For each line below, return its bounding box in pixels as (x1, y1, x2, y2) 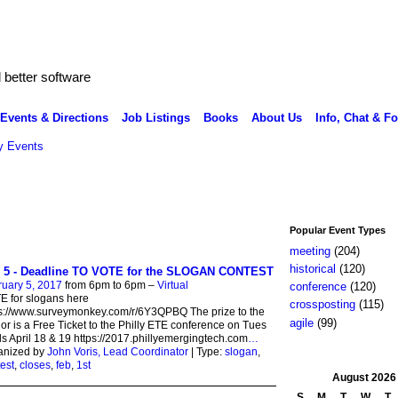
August (331, 370, 369, 384)
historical (289, 262, 336, 276)
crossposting (289, 298, 355, 312)
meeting (289, 243, 330, 258)
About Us (251, 110, 302, 124)
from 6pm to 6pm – (61, 278, 157, 291)
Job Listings (121, 110, 190, 124)
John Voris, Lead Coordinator (46, 345, 188, 358)
